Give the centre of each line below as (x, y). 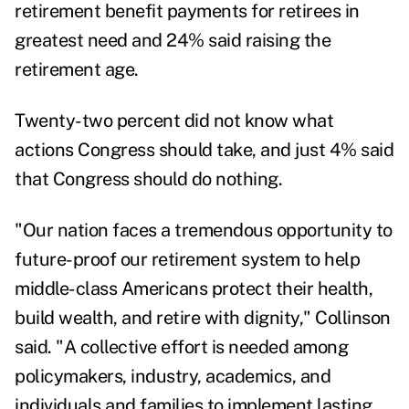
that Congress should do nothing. (148, 179)
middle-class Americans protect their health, (194, 289)
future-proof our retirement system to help (187, 260)
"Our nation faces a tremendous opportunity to (204, 231)
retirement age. (79, 70)
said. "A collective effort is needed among (181, 347)
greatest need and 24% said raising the (173, 41)
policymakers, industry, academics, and (173, 377)
